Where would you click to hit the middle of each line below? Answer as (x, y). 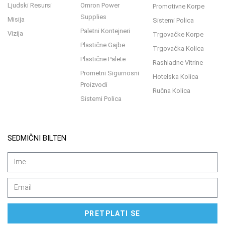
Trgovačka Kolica (179, 48)
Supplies (93, 17)
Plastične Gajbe (102, 45)
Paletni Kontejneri (105, 31)
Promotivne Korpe (179, 6)
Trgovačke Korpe (178, 34)
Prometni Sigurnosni (109, 73)
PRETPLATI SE (113, 213)
